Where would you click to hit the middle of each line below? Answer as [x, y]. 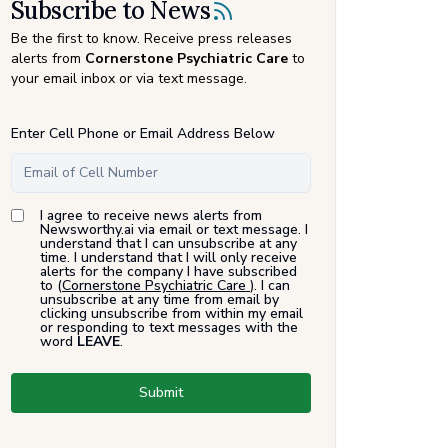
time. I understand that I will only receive [168, 257]
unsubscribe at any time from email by [159, 299]
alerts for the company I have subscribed [168, 271]
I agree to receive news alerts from [151, 215]
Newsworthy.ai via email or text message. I [174, 229]
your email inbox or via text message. [129, 78]
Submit [161, 392]
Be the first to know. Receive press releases [151, 38]
